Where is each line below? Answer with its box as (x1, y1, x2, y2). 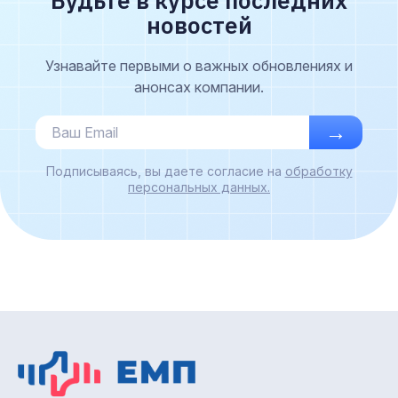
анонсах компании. (134, 77, 264, 96)
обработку (284, 163, 353, 179)
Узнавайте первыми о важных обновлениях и (45, 56, 353, 75)
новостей (146, 9, 252, 40)
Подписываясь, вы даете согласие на (45, 163, 285, 179)
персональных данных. (128, 179, 270, 195)
